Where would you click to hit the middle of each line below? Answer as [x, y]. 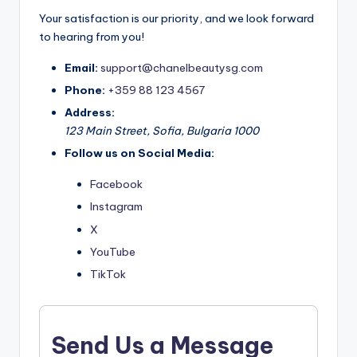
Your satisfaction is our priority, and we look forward [177, 18]
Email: [81, 68]
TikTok [108, 274]
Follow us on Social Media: [139, 153]
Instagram [116, 207]
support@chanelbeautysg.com [182, 68]
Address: [90, 113]
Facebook [116, 184]
